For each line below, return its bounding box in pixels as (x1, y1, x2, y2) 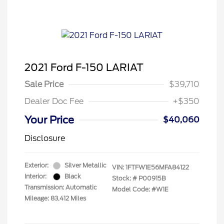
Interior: (24, 172, 46, 180)
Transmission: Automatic (24, 183, 97, 191)
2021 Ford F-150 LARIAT (24, 61, 143, 73)
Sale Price (24, 79, 63, 89)
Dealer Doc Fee (24, 96, 83, 106)
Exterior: (24, 161, 48, 169)
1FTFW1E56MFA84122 (125, 163, 189, 171)
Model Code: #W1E (112, 185, 168, 193)
